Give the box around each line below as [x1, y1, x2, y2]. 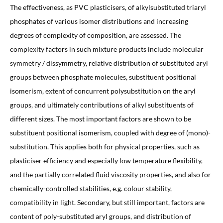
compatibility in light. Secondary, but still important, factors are [9, 198, 205, 207]
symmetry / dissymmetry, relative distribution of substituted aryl [9, 58, 208, 67]
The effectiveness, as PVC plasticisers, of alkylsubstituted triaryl [9, 2, 206, 11]
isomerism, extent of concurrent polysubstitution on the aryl [9, 86, 196, 95]
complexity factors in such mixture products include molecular [9, 44, 204, 53]
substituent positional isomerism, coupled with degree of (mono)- [9, 128, 211, 137]
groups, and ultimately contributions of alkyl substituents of [9, 100, 194, 109]
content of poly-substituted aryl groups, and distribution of [9, 212, 191, 221]
